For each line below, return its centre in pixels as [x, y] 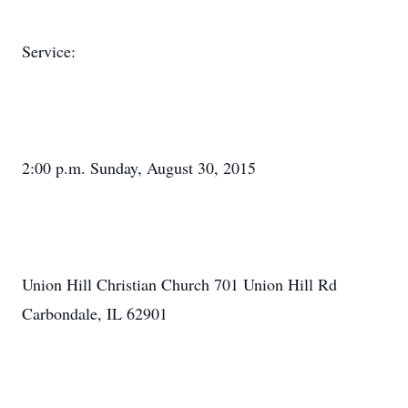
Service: [49, 51]
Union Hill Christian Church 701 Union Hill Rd [179, 284]
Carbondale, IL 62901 [95, 313]
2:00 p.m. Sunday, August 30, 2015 [139, 168]
